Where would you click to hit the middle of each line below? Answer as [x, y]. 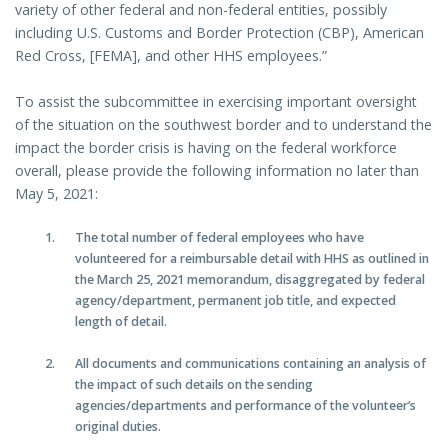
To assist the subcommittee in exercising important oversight [216, 101]
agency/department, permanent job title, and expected [236, 300]
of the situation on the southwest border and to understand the [223, 124]
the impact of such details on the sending [194, 385]
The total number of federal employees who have [220, 237]
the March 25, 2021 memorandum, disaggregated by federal [250, 279]
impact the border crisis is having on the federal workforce [206, 147]
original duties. [118, 427]
